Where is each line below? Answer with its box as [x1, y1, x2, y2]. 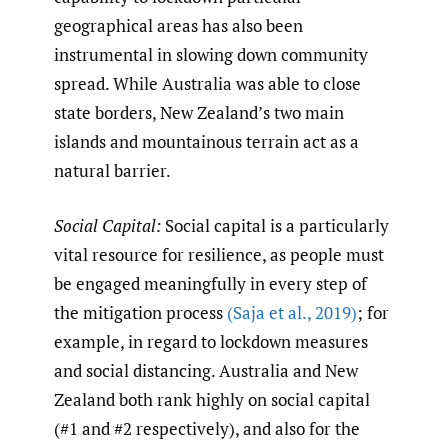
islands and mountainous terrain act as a [54, 130, 359, 154]
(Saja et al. [227, 300, 307, 324]
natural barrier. [54, 159, 171, 183]
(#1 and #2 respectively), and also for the [54, 416, 360, 440]
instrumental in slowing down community [54, 43, 368, 67]
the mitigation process [54, 300, 227, 324]
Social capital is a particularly [161, 213, 389, 237]
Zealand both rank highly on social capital [54, 387, 370, 411]
